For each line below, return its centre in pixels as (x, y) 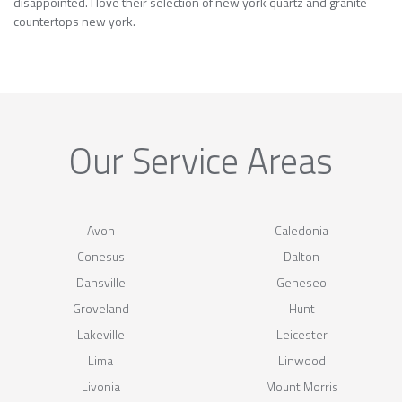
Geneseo (301, 282)
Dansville (100, 282)
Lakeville (100, 334)
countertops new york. (74, 21)
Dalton (301, 256)
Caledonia (301, 230)
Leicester (301, 334)
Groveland (100, 308)
